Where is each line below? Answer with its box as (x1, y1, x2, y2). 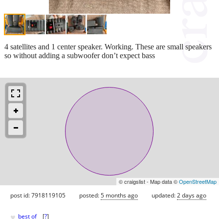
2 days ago (177, 191, 206, 199)
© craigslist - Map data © (119, 177, 179, 185)
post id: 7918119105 (10, 191, 66, 199)
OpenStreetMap (179, 177, 217, 185)
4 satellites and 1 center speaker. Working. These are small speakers (4, 42, 212, 51)
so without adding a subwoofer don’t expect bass (4, 51, 155, 60)
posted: (79, 191, 101, 199)
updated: (152, 191, 177, 199)
